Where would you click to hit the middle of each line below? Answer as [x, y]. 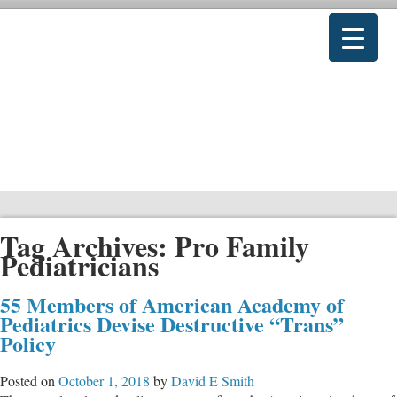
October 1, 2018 [104, 380]
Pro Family [242, 246]
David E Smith [213, 380]
